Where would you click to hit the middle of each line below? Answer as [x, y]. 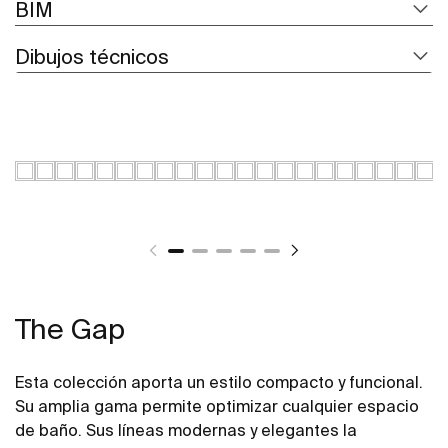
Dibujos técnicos [92, 56]
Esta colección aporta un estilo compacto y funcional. [219, 381]
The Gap [70, 328]
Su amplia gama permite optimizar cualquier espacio [217, 405]
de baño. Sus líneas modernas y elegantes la [186, 429]
